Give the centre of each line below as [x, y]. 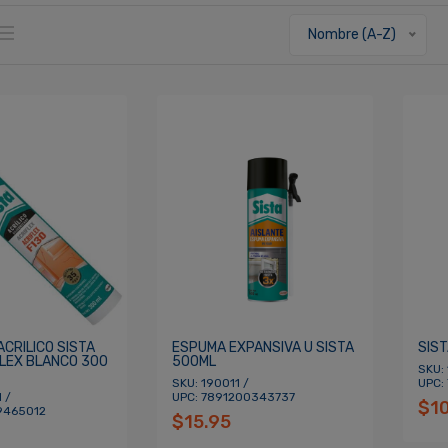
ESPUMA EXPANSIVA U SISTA [262, 348]
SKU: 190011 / [210, 383]
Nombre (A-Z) [352, 34]
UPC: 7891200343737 [233, 397]
